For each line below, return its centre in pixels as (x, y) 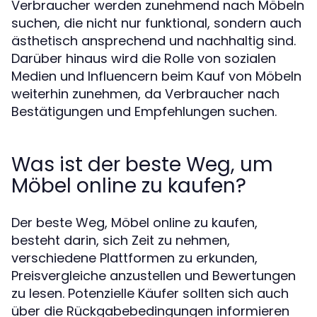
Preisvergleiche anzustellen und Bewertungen (154, 276)
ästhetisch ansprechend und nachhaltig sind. (154, 41)
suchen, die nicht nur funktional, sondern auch (156, 23)
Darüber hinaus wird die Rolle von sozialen (144, 58)
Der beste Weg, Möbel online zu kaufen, (134, 223)
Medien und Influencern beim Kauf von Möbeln (156, 76)
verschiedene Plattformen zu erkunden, (134, 258)
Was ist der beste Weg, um (142, 165)
